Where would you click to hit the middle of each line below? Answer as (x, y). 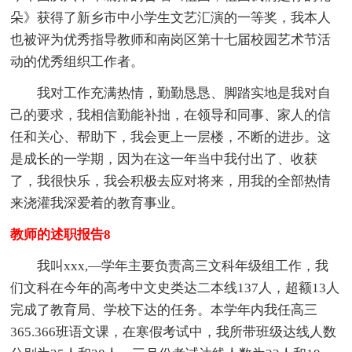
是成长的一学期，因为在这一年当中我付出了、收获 (164, 159)
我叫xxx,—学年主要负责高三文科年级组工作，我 (170, 266)
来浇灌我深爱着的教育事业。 (97, 203)
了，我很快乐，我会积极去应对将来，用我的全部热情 (171, 181)
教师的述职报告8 (61, 234)
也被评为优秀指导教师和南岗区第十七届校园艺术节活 (171, 39)
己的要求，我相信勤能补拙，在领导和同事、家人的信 (171, 115)
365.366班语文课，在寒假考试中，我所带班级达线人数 (174, 332)
